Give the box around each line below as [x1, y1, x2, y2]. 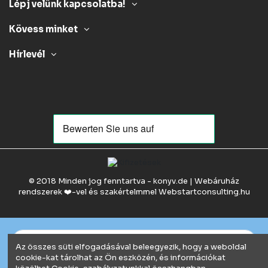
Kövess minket [9, 23, 78, 35]
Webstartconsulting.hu [158, 187, 250, 197]
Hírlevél [9, 48, 45, 60]
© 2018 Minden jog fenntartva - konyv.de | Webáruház [29, 176, 239, 187]
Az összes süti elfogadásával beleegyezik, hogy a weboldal [16, 241, 246, 252]
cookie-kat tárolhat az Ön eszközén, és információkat [16, 252, 226, 263]
